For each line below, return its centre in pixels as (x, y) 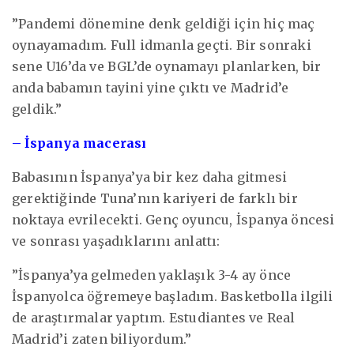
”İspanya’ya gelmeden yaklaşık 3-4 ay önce (152, 275)
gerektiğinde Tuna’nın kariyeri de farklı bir (155, 198)
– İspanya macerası (79, 143)
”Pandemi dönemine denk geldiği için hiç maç (164, 23)
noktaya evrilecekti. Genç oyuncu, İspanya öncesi (173, 219)
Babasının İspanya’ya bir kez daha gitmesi (150, 177)
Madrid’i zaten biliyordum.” (102, 339)
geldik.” (37, 109)
